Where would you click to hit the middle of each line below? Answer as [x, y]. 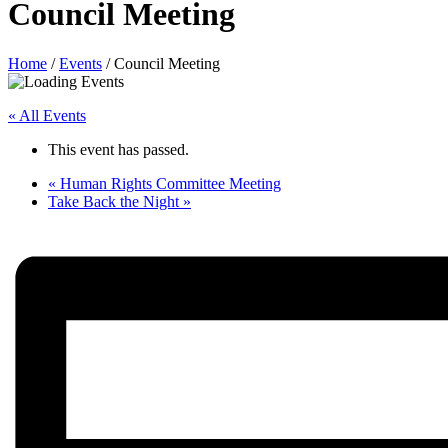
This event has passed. [118, 149]
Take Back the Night [115, 201]
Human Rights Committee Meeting [168, 183]
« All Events [47, 115]
